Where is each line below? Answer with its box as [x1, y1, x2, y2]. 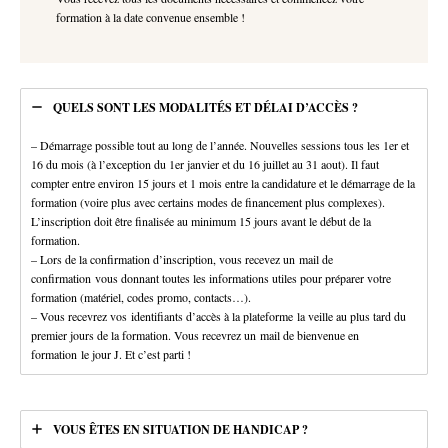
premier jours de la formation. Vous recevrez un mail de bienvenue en [31, 326, 359, 343]
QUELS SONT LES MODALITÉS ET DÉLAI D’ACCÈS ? [53, 98, 358, 116]
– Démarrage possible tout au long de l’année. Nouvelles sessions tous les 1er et [31, 136, 409, 153]
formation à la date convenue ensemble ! [56, 8, 245, 25]
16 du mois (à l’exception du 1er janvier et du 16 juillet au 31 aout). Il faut [31, 155, 379, 172]
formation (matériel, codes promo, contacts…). [31, 288, 251, 305]
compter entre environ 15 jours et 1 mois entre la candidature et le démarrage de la [31, 174, 415, 191]
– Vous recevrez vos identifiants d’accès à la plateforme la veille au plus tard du [31, 307, 406, 324]
